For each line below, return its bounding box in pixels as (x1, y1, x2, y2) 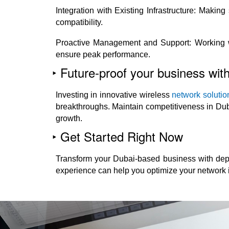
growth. (55, 114, 82, 123)
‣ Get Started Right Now (52, 127, 183, 145)
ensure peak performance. (55, 50, 150, 59)
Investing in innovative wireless (55, 90, 172, 100)
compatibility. (55, 18, 103, 27)
